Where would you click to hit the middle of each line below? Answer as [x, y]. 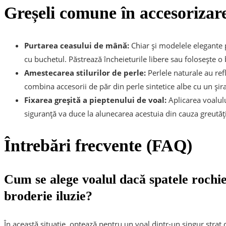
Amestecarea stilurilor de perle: [85, 72]
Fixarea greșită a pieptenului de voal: [95, 100]
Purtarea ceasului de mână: [77, 45]
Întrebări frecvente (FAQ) [98, 145]
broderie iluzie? [48, 196]
